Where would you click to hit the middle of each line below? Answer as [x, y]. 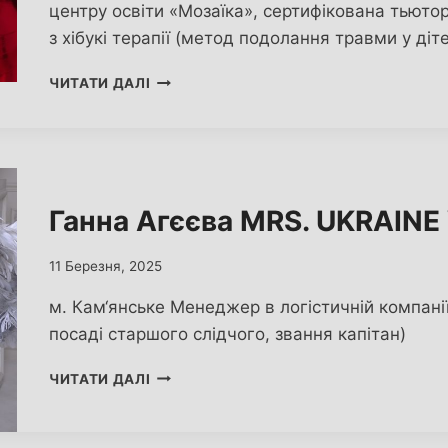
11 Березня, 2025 [105, 265]
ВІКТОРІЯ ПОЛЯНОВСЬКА [245, 78]
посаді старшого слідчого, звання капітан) [227, 333]
